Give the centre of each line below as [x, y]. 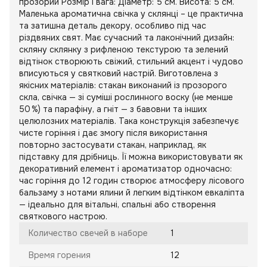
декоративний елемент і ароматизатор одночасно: [125, 169]
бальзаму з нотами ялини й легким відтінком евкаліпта [132, 193]
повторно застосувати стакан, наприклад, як [113, 145]
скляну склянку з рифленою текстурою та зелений [124, 50]
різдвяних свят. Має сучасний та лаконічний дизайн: [127, 38]
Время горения [60, 255]
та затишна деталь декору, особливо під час [113, 26]
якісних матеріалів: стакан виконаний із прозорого [123, 86]
